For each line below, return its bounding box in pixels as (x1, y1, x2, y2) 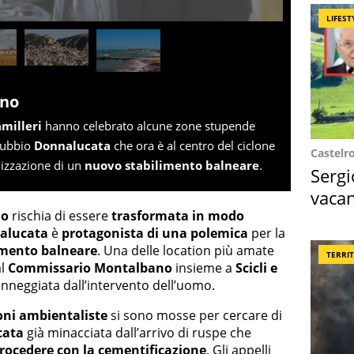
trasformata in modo (111, 206, 244, 224)
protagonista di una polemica (62, 224, 248, 242)
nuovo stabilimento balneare (85, 156, 259, 173)
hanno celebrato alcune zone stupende (42, 117, 255, 134)
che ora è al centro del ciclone (111, 137, 275, 153)
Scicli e (235, 258, 277, 277)
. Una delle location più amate (97, 241, 274, 259)
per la (248, 224, 285, 242)
